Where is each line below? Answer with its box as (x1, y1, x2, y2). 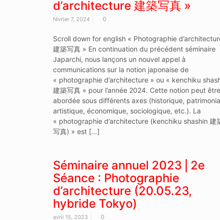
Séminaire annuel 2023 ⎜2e (53, 158, 205, 172)
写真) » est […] (53, 127, 100, 136)
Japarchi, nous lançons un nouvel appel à (53, 55, 186, 63)
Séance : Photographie (53, 170, 179, 185)
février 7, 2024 (53, 15, 90, 23)
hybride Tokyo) (53, 196, 137, 211)
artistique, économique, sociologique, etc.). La (53, 106, 201, 115)
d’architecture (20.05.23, (53, 183, 192, 198)
